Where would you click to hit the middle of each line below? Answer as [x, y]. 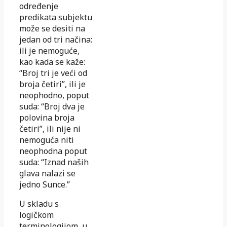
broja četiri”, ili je [52, 84]
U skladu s [39, 204]
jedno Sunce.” [45, 185]
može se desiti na [52, 29]
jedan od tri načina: [56, 40]
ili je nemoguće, [49, 51]
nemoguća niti [47, 140]
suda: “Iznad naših [54, 162]
